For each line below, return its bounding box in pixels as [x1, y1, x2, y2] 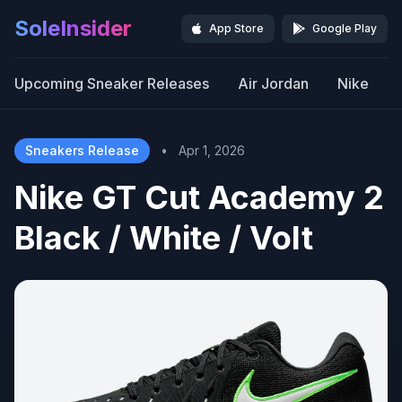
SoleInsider [14, 15, 132, 41]
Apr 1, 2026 [179, 143, 245, 158]
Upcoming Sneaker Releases [14, 74, 209, 92]
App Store [209, 22, 264, 35]
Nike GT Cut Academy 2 [14, 178, 384, 217]
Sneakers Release [25, 143, 139, 158]
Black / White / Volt [14, 218, 313, 258]
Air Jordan [238, 74, 309, 92]
